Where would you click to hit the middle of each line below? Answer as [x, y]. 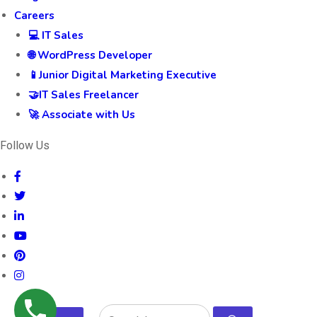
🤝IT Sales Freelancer [83, 94]
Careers [34, 15]
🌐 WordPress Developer [90, 55]
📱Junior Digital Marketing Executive [122, 75]
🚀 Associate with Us [82, 114]
